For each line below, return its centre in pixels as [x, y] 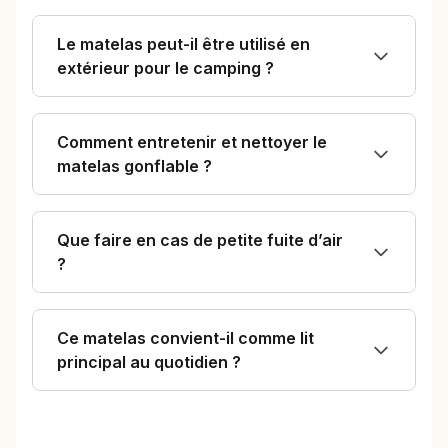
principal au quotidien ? [149, 362]
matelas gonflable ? [134, 166]
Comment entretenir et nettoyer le [192, 142]
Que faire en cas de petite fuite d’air [200, 240]
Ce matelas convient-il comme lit [185, 338]
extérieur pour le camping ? [165, 68]
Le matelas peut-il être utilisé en [183, 44]
